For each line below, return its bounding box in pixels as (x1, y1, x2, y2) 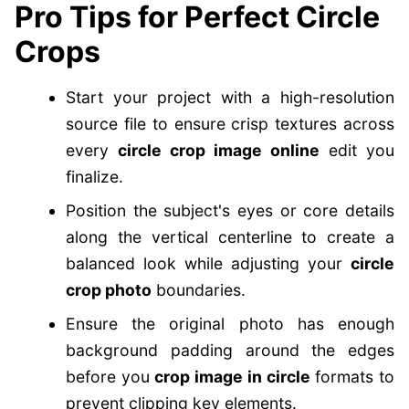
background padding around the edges (66, 341, 394, 360)
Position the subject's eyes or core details (66, 201, 394, 220)
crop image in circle (154, 367, 310, 386)
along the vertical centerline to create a (66, 227, 394, 246)
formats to (309, 367, 395, 386)
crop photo (66, 280, 152, 299)
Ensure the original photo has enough (66, 314, 394, 333)
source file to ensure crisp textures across (66, 114, 394, 133)
